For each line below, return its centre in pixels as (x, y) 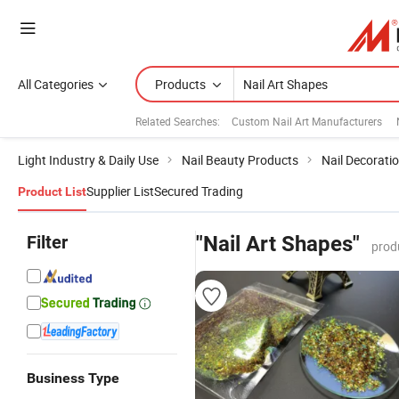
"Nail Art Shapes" (278, 244)
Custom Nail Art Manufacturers (307, 121)
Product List (52, 191)
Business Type (73, 378)
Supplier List (120, 191)
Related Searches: (178, 121)
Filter (47, 242)
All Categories (56, 84)
